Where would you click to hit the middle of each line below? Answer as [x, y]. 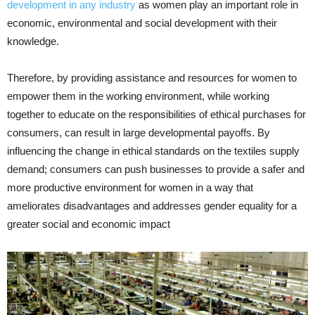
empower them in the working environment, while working [138, 96]
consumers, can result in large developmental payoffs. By [139, 132]
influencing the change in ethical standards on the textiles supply [153, 150]
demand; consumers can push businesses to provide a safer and [156, 169]
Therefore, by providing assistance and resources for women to [152, 77]
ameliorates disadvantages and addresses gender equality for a [152, 205]
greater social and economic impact [89, 224]
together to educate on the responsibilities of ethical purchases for [156, 114]
